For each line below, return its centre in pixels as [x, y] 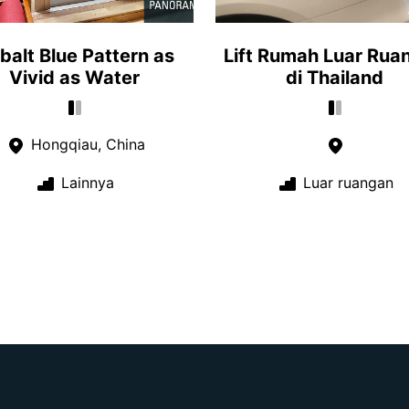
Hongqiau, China [85, 145]
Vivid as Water [74, 77]
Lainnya [85, 183]
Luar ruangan [346, 183]
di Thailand [335, 77]
